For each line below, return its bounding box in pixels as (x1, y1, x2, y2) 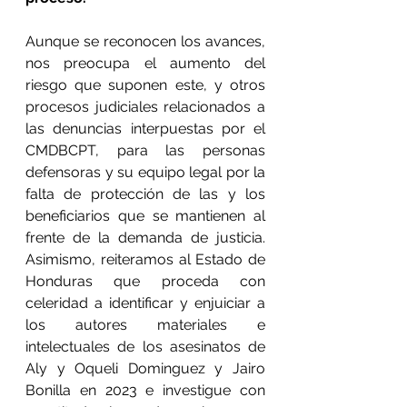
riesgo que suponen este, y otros (25, 76, 265, 94)
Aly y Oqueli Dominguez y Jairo (25, 360, 265, 377)
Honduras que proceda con (25, 273, 265, 290)
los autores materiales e (25, 316, 265, 333)
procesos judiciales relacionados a (25, 98, 265, 115)
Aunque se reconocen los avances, (25, 33, 265, 50)
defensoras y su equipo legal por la (25, 164, 265, 181)
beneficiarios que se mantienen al (25, 207, 265, 224)
